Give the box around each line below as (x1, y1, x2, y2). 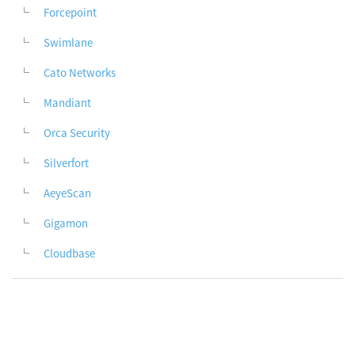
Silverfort (44, 155, 89, 171)
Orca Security (44, 125, 110, 141)
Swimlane (44, 35, 93, 51)
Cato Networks (44, 65, 116, 81)
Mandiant (44, 95, 91, 111)
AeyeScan (44, 185, 91, 201)
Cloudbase (44, 246, 95, 261)
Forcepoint (44, 5, 97, 21)
